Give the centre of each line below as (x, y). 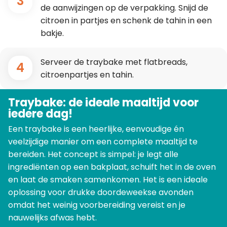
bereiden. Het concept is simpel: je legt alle (93, 155)
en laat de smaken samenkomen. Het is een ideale (108, 180)
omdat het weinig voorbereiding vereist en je (97, 205)
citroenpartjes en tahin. (87, 74)
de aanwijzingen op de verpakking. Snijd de (124, 8)
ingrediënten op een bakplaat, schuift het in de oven (112, 167)
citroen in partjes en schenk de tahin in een (126, 20)
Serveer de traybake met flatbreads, (114, 62)
